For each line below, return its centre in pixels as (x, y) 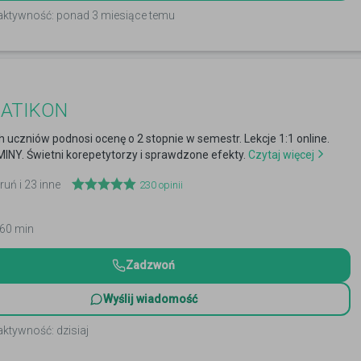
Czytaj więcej (280, 155)
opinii (170, 185)
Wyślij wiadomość (150, 299)
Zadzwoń (150, 265)
